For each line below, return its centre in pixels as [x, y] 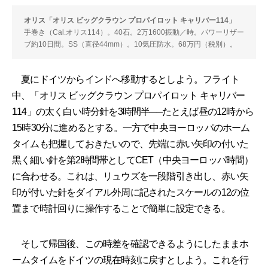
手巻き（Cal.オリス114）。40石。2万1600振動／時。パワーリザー [134, 32]
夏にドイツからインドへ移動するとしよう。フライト [126, 79]
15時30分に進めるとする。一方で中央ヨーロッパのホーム [131, 127]
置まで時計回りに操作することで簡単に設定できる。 [121, 208]
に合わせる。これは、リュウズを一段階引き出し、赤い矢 [130, 176]
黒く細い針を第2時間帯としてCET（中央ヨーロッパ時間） [133, 160]
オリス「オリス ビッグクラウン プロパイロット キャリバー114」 [130, 20]
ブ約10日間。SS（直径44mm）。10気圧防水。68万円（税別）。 [130, 44]
